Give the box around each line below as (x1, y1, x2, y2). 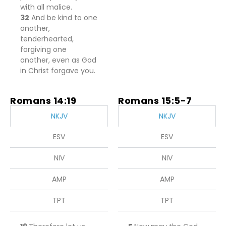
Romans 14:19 (10, 94, 76, 107)
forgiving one (20, 44, 67, 54)
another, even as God (20, 55, 96, 65)
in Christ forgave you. (20, 66, 95, 76)
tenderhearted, (20, 34, 74, 44)
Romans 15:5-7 (118, 94, 192, 107)
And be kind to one (29, 13, 97, 23)
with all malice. (20, 2, 72, 12)
